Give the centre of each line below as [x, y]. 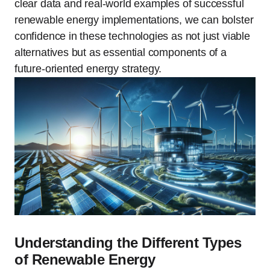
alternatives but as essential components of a [121, 52]
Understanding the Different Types [128, 242]
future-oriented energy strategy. [88, 69]
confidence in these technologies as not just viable [132, 36]
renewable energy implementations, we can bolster [134, 20]
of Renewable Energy [85, 259]
